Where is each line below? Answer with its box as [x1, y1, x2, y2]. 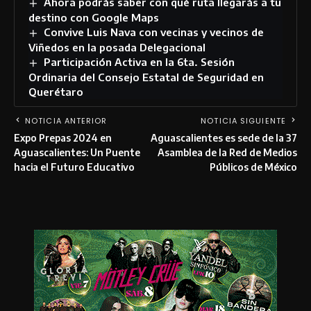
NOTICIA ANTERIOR [25, 115, 108, 126]
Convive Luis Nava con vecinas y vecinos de [44, 25, 264, 38]
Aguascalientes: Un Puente [14, 146, 140, 158]
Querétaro [28, 85, 83, 98]
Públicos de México [210, 160, 297, 173]
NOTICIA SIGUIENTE [201, 115, 286, 126]
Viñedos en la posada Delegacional [28, 40, 205, 53]
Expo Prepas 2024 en [14, 131, 112, 144]
